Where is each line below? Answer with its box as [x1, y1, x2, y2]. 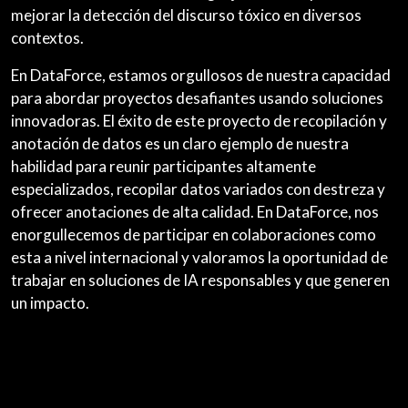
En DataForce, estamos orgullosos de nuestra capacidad [11, 66, 391, 85]
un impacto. [11, 293, 89, 312]
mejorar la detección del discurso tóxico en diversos [11, 5, 362, 25]
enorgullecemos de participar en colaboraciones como [11, 225, 376, 244]
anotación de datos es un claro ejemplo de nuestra [11, 134, 349, 153]
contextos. [11, 28, 84, 47]
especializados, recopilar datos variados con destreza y [11, 179, 385, 199]
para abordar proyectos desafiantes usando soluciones [11, 88, 383, 107]
